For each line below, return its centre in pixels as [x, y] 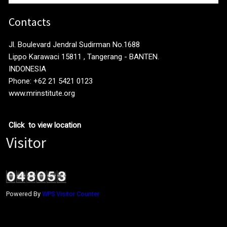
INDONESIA [27, 69]
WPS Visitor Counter [71, 194]
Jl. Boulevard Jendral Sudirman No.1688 [74, 45]
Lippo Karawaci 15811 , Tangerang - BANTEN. [84, 57]
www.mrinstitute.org [42, 93]
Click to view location [45, 125]
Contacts [30, 22]
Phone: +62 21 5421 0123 [51, 81]
